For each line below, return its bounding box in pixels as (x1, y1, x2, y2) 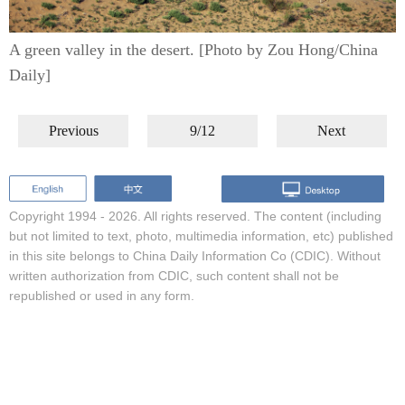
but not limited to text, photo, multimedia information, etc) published (9, 228, 393, 243)
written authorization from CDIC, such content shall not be (9, 268, 339, 283)
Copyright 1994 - (9, 208, 108, 223)
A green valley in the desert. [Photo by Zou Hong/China (9, 41, 378, 59)
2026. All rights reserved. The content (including (108, 208, 381, 223)
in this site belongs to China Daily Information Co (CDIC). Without (9, 248, 381, 263)
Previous (48, 123, 99, 138)
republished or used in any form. (9, 287, 194, 303)
